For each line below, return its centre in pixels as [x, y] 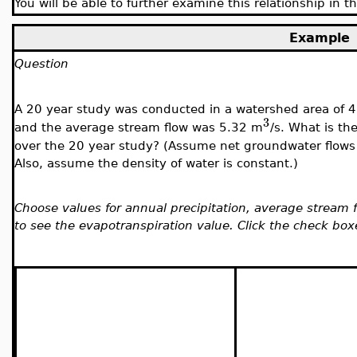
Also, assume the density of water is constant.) [156, 163]
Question [41, 63]
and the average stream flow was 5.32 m [139, 127]
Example [319, 38]
